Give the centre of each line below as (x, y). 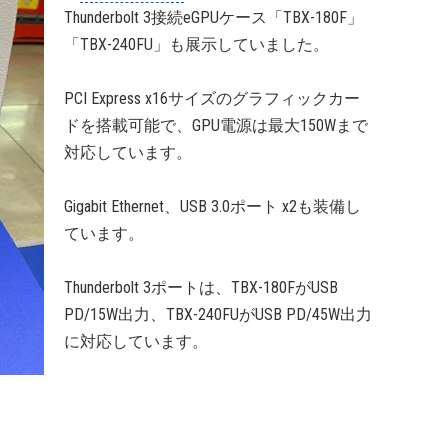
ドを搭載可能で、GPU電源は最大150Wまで (216, 125)
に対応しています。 (136, 341)
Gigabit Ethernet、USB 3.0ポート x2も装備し (212, 206)
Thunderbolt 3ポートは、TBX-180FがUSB (201, 287)
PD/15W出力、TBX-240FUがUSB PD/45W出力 (218, 314)
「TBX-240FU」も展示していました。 (196, 44)
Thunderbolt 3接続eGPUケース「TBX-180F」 (213, 17)
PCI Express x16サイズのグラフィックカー (212, 98)
